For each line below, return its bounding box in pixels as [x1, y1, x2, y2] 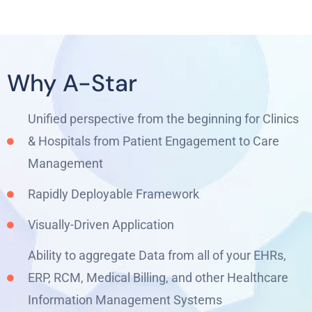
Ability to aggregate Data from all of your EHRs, [27, 247, 286, 263]
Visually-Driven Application [27, 217, 174, 232]
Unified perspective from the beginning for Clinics [27, 111, 299, 126]
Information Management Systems [27, 292, 222, 307]
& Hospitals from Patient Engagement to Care [27, 133, 279, 148]
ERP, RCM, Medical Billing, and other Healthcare [27, 270, 288, 285]
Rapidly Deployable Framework [27, 186, 199, 201]
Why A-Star [7, 67, 137, 99]
